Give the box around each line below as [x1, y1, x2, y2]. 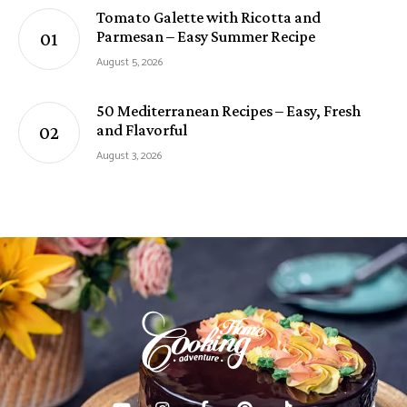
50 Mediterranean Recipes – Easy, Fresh [96, 102, 361, 121]
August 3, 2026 [96, 147, 162, 165]
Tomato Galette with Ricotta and [96, 8, 321, 27]
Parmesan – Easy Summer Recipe [96, 27, 315, 46]
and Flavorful [96, 121, 187, 140]
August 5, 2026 [96, 54, 163, 72]
